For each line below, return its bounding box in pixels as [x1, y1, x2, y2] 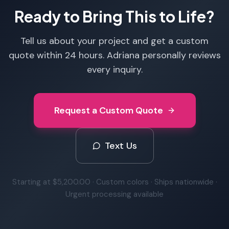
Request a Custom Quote [54, 104, 163, 117]
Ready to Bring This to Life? [14, 7, 215, 26]
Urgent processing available [65, 189, 164, 199]
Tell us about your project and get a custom [20, 35, 209, 47]
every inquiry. [86, 63, 143, 76]
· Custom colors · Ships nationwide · [90, 177, 217, 187]
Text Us [104, 140, 137, 152]
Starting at [12, 177, 53, 187]
